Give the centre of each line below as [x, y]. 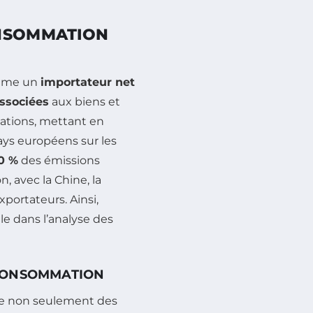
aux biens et [85, 101]
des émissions [59, 160]
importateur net [88, 82]
